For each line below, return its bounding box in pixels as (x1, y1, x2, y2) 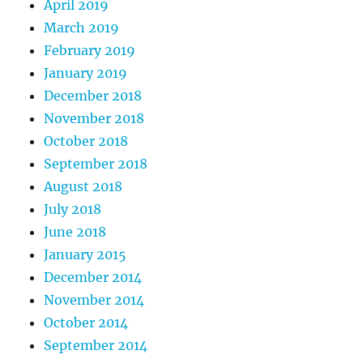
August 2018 (44, 177, 123, 194)
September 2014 (44, 336, 148, 353)
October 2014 (44, 314, 129, 331)
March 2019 (44, 19, 120, 36)
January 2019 (44, 64, 128, 81)
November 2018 (44, 109, 145, 126)
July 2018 (44, 200, 102, 217)
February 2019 (44, 41, 136, 58)
